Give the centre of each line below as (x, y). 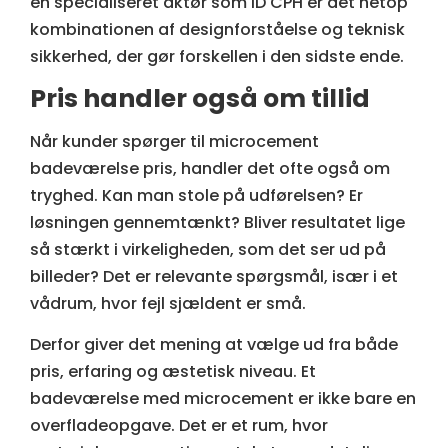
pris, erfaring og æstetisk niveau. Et (173, 372)
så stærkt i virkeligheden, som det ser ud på (208, 249)
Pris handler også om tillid (200, 98)
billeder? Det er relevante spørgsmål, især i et (214, 276)
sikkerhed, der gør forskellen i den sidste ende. (217, 57)
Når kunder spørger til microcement (174, 141)
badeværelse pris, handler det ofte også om (210, 168)
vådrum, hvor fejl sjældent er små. (168, 303)
